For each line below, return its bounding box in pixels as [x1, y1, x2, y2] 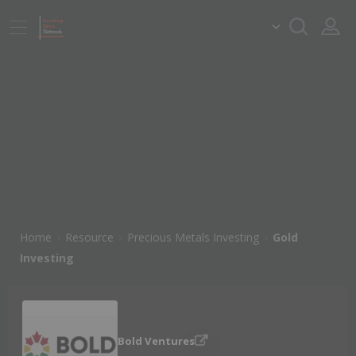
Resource [65, 230, 114, 245]
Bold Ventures [118, 334, 195, 349]
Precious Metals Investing [127, 230, 259, 245]
